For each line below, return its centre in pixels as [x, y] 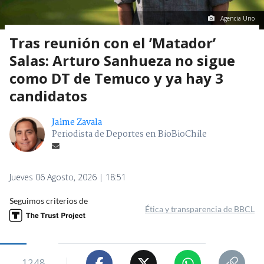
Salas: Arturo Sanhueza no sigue [122, 61]
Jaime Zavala [77, 123]
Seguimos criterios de [49, 201]
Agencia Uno [237, 19]
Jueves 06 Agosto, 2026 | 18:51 [68, 177]
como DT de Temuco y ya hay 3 [116, 78]
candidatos [48, 96]
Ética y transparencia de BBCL [200, 209]
